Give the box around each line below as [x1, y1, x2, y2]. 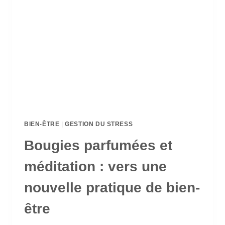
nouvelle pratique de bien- [24, 179, 200, 195]
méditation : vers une [24, 158, 167, 174]
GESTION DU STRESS [65, 120, 133, 128]
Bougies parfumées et [24, 137, 172, 153]
